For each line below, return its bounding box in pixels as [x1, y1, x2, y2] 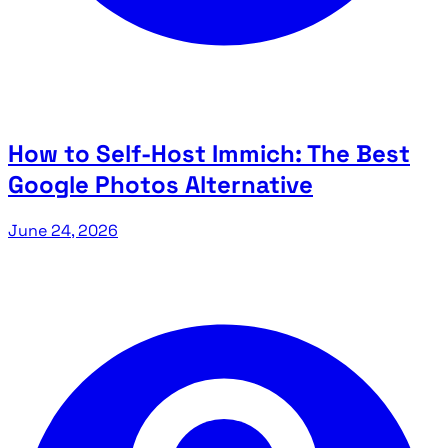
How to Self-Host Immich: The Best [8, 138, 410, 170]
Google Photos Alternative [8, 169, 313, 201]
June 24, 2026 [8, 220, 118, 242]
